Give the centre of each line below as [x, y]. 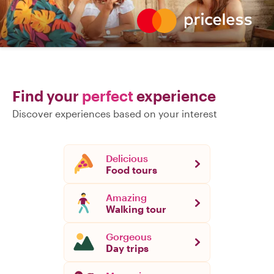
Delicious [127, 158]
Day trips [127, 248]
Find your [47, 96]
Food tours [131, 170]
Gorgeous [129, 237]
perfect [108, 96]
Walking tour [136, 209]
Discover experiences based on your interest [115, 114]
